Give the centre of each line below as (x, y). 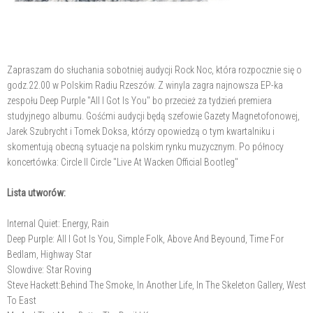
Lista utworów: (36, 193)
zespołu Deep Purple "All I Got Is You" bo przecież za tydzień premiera (139, 101)
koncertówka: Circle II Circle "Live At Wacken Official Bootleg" (123, 162)
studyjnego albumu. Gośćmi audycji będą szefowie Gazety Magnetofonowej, (153, 116)
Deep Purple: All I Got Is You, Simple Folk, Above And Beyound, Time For (145, 239)
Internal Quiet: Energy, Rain (58, 224)
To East (22, 300)
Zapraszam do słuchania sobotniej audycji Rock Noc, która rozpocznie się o (154, 70)
